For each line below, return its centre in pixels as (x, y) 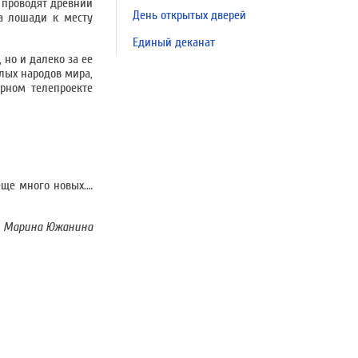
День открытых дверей (189, 15)
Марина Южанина (48, 227)
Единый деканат (174, 42)
